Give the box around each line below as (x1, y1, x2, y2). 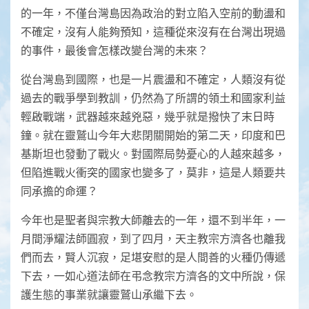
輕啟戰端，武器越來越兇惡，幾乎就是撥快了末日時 (21, 110, 275, 123)
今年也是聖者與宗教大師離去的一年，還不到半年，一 (21, 213, 286, 227)
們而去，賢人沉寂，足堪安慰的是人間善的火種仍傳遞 (21, 250, 286, 264)
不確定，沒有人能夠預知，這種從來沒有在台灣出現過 (21, 25, 286, 39)
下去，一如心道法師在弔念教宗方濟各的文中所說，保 (21, 269, 286, 283)
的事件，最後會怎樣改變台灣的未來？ (21, 43, 208, 57)
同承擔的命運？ (21, 184, 98, 198)
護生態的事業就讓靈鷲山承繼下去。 (21, 288, 197, 301)
